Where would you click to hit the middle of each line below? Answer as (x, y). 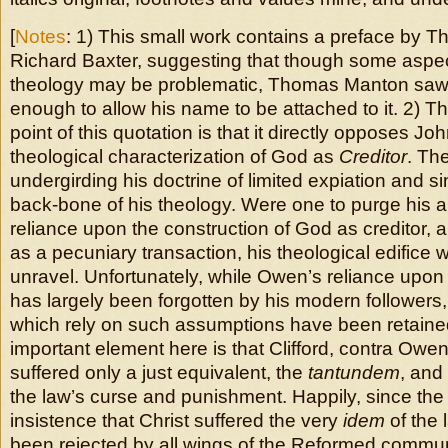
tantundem (351, 372)
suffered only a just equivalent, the (156, 372)
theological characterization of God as (174, 156)
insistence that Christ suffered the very (176, 420)
